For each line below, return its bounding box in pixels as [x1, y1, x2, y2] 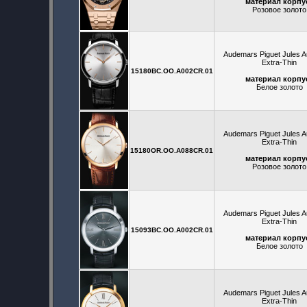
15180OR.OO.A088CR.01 [130, 147, 213, 155]
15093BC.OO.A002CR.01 [130, 226, 213, 234]
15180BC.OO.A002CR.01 [130, 67, 213, 75]
